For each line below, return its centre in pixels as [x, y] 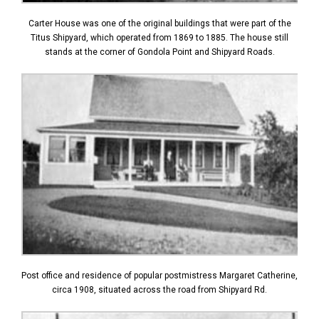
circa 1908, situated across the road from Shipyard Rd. [159, 289]
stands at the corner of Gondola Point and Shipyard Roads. [159, 52]
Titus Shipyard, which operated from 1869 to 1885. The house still [159, 37]
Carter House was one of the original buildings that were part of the [159, 23]
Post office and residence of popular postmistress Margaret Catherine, [159, 275]
